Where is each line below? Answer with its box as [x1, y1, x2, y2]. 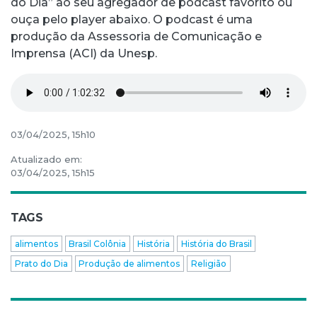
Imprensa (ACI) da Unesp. [11, 47, 157, 61]
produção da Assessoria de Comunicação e [11, 30, 262, 44]
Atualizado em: [11, 154, 82, 166]
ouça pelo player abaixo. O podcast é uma [11, 13, 253, 27]
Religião [190, 258, 226, 269]
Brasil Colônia [69, 238, 127, 249]
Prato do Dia [14, 258, 68, 269]
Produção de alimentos [79, 258, 180, 269]
